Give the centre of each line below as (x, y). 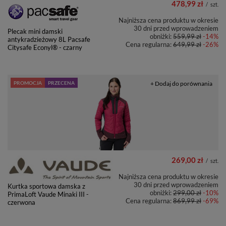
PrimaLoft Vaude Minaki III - (48, 194)
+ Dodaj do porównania (181, 84)
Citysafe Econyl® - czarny (45, 48)
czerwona (21, 202)
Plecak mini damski (35, 32)
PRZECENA (61, 83)
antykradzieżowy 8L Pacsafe (49, 40)
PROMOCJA (28, 83)
